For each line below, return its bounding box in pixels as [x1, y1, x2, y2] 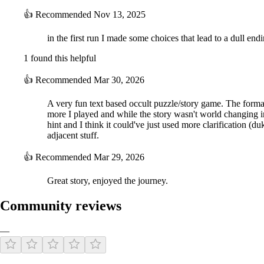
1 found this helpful [24, 53, 96, 64]
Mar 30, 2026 [94, 75, 144, 85]
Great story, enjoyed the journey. [47, 176, 168, 186]
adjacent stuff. [47, 130, 99, 141]
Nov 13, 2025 [94, 9, 146, 20]
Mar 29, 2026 [94, 152, 144, 163]
